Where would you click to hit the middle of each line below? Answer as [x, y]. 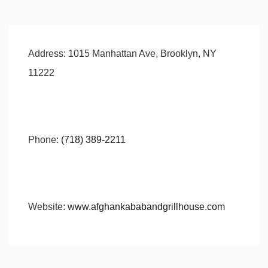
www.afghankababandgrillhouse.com [146, 207]
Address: [47, 54]
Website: [47, 207]
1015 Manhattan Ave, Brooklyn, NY [141, 54]
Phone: [43, 140]
